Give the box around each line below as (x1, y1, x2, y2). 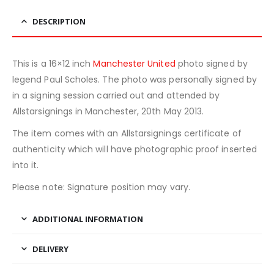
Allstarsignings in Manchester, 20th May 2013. (12, 105, 204, 118)
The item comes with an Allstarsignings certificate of (12, 127, 242, 140)
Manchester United (93, 57, 176, 70)
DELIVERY (32, 243, 68, 255)
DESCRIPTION (32, 16, 86, 28)
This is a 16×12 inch (12, 57, 94, 70)
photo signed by (175, 57, 248, 70)
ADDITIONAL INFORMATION (32, 213, 143, 225)
